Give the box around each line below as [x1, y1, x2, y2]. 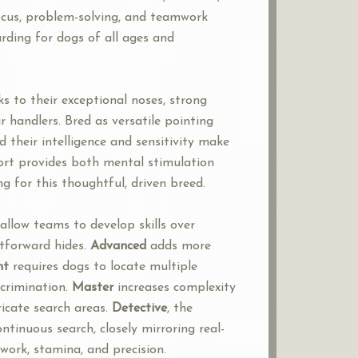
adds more [146, 239, 211, 253]
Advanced [90, 239, 146, 253]
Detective [112, 301, 167, 315]
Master [72, 280, 113, 294]
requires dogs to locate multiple [9, 260, 197, 273]
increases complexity [113, 280, 236, 294]
